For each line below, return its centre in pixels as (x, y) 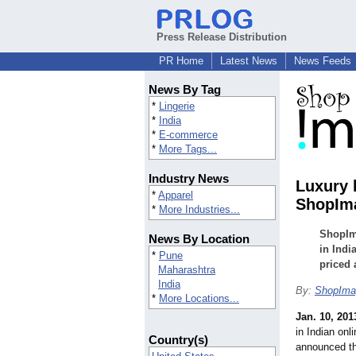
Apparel (176, 195)
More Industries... (199, 210)
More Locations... (199, 299)
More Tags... (188, 149)
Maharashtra (187, 270)
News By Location (199, 239)
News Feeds (323, 61)
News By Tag (185, 90)
